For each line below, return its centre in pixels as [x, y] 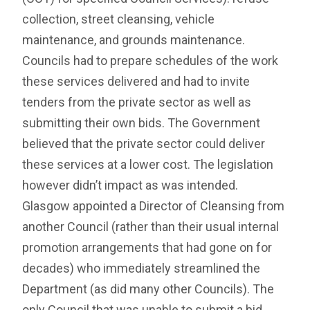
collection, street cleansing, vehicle [119, 19]
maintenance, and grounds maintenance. [134, 40]
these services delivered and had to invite [136, 82]
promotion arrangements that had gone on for [147, 248]
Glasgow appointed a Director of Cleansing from [154, 206]
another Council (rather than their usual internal [151, 227]
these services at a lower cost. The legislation [148, 165]
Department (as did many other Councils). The [148, 289]
